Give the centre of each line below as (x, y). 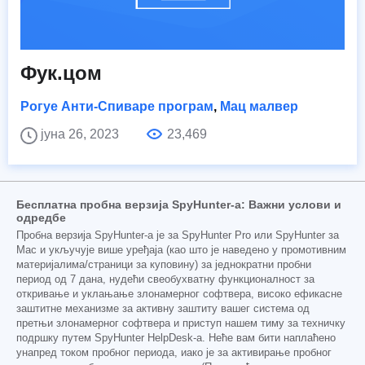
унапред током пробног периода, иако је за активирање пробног (174, 353)
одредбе (41, 218)
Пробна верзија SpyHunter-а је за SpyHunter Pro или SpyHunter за (178, 236)
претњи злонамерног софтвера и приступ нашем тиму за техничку (181, 324)
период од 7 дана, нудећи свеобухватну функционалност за (165, 280)
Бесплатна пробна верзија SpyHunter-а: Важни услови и (179, 205)
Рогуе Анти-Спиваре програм (117, 107)
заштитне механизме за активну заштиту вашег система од (163, 309)
